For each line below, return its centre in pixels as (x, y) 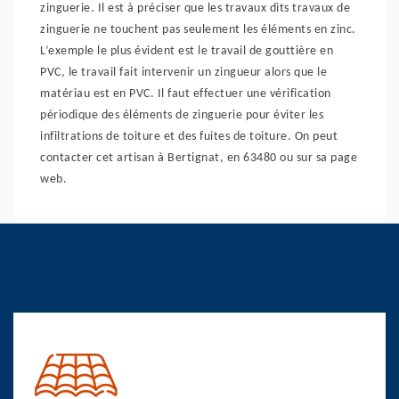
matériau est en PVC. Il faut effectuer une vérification (186, 94)
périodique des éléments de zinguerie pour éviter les (182, 115)
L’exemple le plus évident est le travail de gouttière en (187, 51)
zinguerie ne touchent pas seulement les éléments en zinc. (198, 30)
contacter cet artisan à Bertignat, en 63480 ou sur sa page (199, 158)
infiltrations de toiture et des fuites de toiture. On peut (189, 137)
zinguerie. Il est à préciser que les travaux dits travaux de (195, 8)
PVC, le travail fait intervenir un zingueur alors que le (183, 73)
